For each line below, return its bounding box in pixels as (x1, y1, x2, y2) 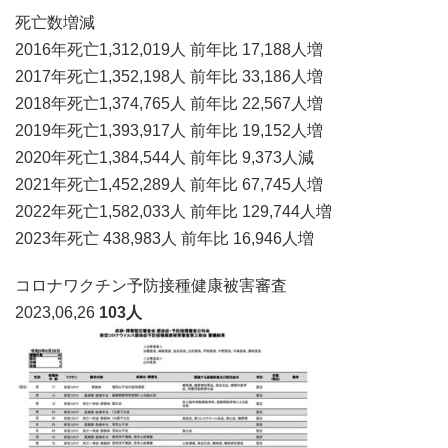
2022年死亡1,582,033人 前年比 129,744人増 (15, 197, 332, 222)
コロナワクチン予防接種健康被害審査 (15, 271, 287, 296)
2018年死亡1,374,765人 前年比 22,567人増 (15, 89, 323, 114)
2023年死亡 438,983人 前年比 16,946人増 (15, 224, 314, 249)
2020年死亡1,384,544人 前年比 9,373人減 (15, 143, 314, 168)
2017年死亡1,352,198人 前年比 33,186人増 (15, 62, 323, 87)
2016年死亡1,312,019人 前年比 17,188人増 (15, 35, 323, 60)
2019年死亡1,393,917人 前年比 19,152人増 (15, 116, 323, 141)
